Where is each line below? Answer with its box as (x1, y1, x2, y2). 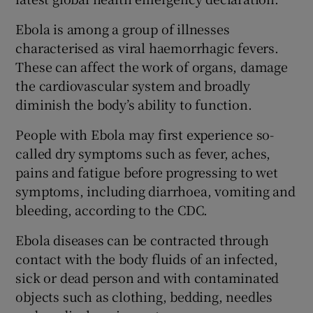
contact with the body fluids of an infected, (15, 249, 278, 268)
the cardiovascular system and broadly (15, 75, 251, 94)
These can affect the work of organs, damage (15, 57, 288, 75)
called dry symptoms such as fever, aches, (15, 143, 271, 162)
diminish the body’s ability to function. (15, 94, 252, 113)
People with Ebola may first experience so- (15, 124, 275, 143)
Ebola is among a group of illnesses (15, 19, 230, 38)
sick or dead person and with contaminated (15, 268, 279, 286)
